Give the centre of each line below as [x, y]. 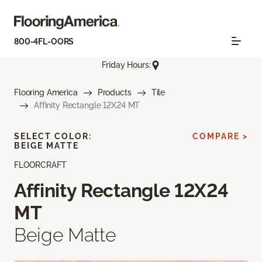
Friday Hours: [126, 65]
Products [114, 92]
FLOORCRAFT [40, 165]
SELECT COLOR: [53, 136]
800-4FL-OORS [44, 42]
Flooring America [46, 92]
